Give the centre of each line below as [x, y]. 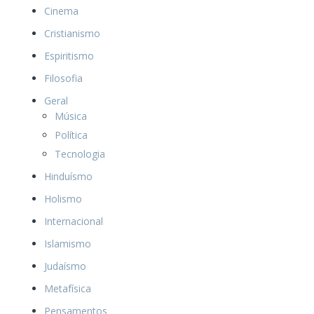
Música [71, 116]
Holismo [63, 199]
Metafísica [68, 288]
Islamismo [68, 244]
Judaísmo [65, 266]
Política [71, 135]
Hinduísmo [68, 176]
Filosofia [63, 78]
